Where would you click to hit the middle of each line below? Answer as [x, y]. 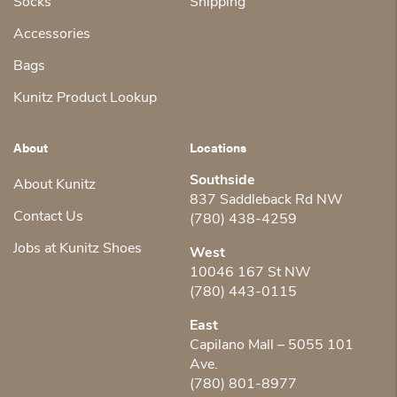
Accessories [52, 34]
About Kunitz [54, 185]
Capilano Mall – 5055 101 [272, 345]
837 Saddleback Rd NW [266, 200]
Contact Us [48, 217]
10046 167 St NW [250, 272]
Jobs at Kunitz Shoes [78, 249]
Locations [218, 147]
